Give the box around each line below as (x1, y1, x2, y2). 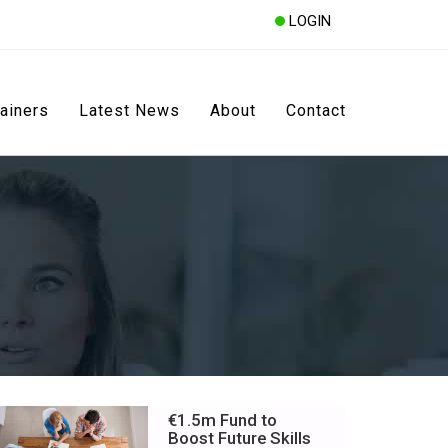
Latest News (79, 101, 180, 120)
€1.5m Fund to (168, 409, 277, 430)
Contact (286, 101, 346, 120)
